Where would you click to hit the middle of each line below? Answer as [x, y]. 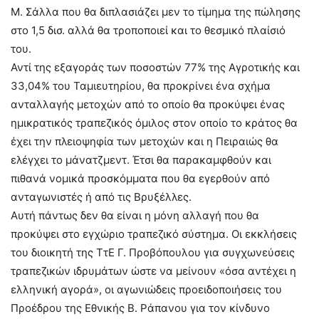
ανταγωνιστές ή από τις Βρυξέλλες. [101, 197]
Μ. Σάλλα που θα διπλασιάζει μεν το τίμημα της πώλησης [156, 12]
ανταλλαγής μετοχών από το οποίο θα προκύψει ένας [148, 104]
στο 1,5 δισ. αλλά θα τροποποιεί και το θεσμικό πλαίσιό [148, 30]
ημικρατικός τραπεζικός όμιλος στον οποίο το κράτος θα [154, 123]
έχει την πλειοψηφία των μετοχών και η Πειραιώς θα [145, 141]
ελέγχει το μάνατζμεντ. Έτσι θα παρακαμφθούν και [141, 160]
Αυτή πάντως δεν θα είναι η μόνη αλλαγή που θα [135, 215]
